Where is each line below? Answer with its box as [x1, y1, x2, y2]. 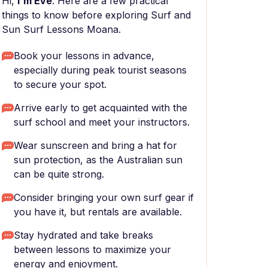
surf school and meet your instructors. [14, 116, 190, 128]
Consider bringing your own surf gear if [14, 191, 194, 203]
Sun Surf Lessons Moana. [2, 23, 121, 35]
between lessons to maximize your [14, 243, 171, 255]
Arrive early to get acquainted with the [14, 102, 187, 114]
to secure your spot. [14, 78, 106, 90]
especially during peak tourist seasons [14, 64, 187, 76]
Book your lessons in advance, [14, 50, 154, 62]
